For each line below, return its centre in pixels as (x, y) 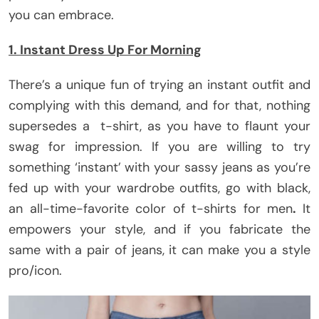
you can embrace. (61, 15)
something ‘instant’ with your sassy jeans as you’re (159, 168)
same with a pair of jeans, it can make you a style (159, 250)
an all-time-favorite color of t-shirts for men (151, 209)
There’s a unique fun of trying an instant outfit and (159, 85)
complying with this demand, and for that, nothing (159, 106)
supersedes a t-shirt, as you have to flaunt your (159, 126)
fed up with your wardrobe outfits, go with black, (159, 188)
